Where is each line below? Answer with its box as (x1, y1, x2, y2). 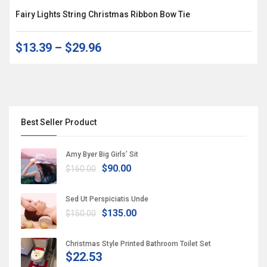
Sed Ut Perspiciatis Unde (66, 194, 148, 203)
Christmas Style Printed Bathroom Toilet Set (66, 239, 211, 248)
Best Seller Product (21, 117, 97, 127)
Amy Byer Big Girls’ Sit (66, 150, 138, 159)
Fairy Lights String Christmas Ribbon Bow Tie (15, 9, 190, 19)
